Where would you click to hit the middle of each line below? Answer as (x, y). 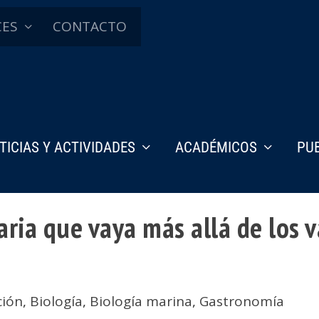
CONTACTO (90, 26)
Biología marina (141, 301)
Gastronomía (242, 301)
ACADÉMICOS (216, 147)
